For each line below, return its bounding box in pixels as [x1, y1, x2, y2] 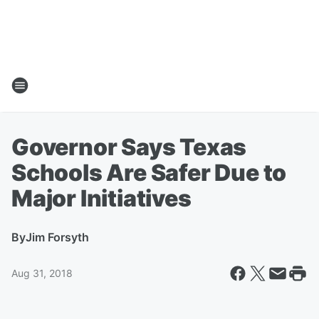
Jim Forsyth [26, 230, 89, 244]
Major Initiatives [11, 184, 192, 212]
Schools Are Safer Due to [11, 159, 287, 187]
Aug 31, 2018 [11, 267, 73, 279]
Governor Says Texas [11, 133, 247, 161]
